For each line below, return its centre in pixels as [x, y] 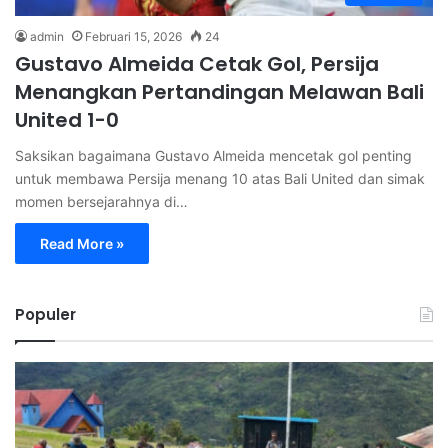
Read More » [82, 243]
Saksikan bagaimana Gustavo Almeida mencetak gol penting [213, 155]
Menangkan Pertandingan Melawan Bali [219, 91]
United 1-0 [67, 119]
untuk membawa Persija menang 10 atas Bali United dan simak [220, 178]
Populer [45, 314]
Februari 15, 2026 [133, 36]
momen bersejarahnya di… [101, 201]
